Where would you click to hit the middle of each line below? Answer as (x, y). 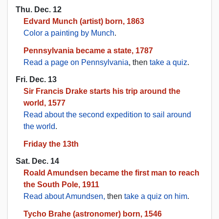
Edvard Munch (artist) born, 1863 (84, 21)
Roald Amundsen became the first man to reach (111, 173)
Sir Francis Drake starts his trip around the (102, 91)
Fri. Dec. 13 (36, 79)
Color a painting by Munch (69, 33)
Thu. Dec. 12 (39, 9)
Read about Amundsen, (64, 197)
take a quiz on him (156, 197)
